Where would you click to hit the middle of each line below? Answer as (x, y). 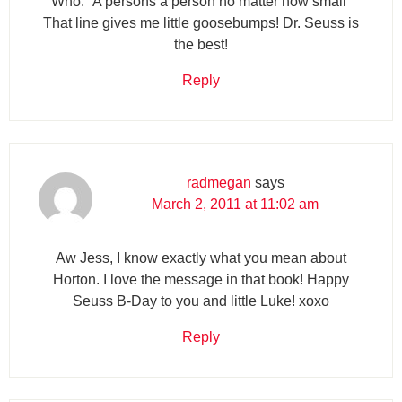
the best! (201, 44)
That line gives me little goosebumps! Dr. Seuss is (201, 22)
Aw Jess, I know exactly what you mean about (201, 258)
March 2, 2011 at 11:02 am (235, 204)
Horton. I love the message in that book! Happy (201, 279)
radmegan (218, 182)
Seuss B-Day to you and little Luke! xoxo (201, 301)
